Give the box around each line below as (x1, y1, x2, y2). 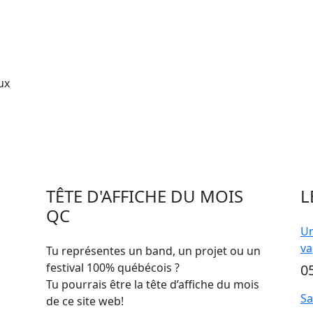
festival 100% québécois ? (46, 260, 180, 275)
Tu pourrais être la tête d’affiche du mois (46, 277, 259, 292)
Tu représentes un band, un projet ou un (46, 243, 261, 259)
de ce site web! (46, 293, 124, 309)
